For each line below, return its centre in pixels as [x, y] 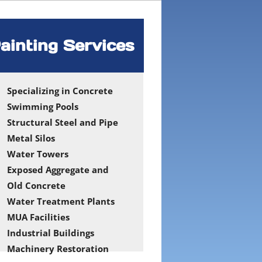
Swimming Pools [43, 106]
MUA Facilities [38, 217]
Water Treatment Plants [61, 201]
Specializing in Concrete [60, 91]
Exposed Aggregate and [58, 170]
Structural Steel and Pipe [63, 122]
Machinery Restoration [58, 249]
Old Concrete [36, 185]
